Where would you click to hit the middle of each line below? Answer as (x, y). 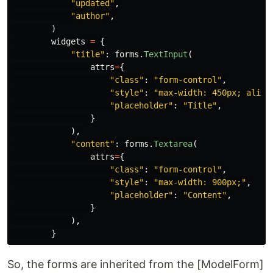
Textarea (173, 144)
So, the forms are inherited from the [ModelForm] (136, 264)
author (90, 16)
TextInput (166, 55)
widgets (68, 42)
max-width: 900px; (200, 183)
